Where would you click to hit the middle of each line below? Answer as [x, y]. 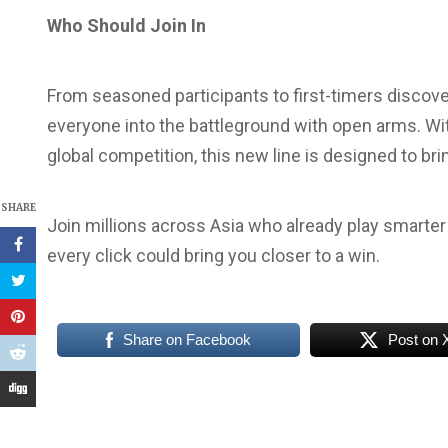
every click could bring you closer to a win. [213, 255]
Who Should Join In [126, 25]
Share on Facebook [187, 339]
